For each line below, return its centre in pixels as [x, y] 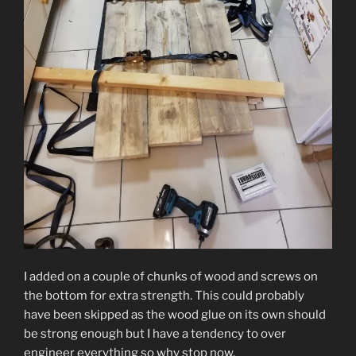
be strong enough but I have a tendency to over [155, 333]
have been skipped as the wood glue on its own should [175, 314]
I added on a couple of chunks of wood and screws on [171, 276]
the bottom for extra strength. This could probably [164, 295]
